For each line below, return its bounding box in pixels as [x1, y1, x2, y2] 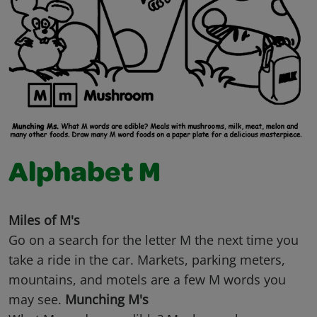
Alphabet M [8, 161, 161, 190]
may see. [8, 291, 65, 309]
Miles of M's [8, 212, 80, 229]
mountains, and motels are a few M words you [8, 271, 286, 289]
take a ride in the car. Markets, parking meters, [8, 251, 285, 269]
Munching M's [65, 291, 149, 309]
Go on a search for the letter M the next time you [8, 231, 299, 249]
